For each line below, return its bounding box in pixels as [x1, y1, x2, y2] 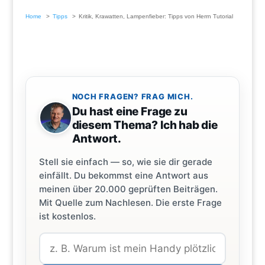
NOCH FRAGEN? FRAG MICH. [72, 92, 193, 102]
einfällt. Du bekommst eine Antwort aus [38, 170, 208, 182]
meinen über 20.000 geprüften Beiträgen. [38, 183, 218, 195]
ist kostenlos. [38, 211, 96, 222]
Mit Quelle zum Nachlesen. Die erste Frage [38, 197, 222, 209]
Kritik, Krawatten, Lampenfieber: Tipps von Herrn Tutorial [78, 13, 233, 20]
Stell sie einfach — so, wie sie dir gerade [38, 156, 212, 168]
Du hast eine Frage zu [72, 105, 188, 119]
